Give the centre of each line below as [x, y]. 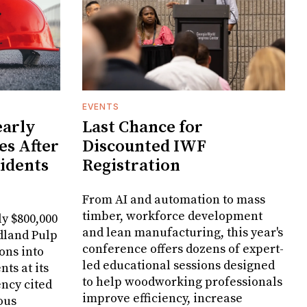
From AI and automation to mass [174, 200]
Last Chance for [143, 128]
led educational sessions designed [179, 266]
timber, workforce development [172, 217]
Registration [131, 166]
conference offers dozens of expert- [183, 249]
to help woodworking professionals [182, 282]
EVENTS [101, 107]
